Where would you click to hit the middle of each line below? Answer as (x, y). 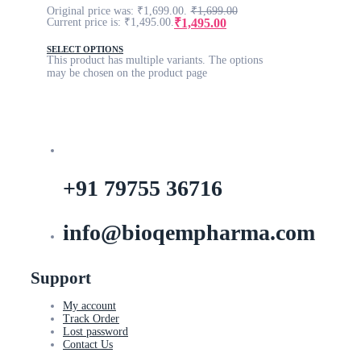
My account (89, 306)
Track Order (91, 319)
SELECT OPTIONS (85, 49)
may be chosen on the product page (127, 73)
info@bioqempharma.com (189, 233)
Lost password (95, 332)
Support (61, 278)
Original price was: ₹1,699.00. (117, 10)
